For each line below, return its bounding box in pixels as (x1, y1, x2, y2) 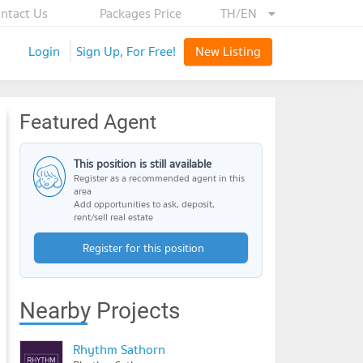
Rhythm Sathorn (73, 339, 165, 360)
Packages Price (100, 2, 182, 23)
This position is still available (73, 155, 211, 173)
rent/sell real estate (73, 209, 153, 224)
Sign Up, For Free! (76, 41, 176, 62)
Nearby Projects (19, 297, 180, 324)
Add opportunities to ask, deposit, (73, 196, 215, 211)
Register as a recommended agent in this (73, 170, 245, 186)
